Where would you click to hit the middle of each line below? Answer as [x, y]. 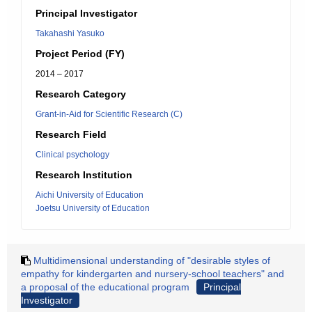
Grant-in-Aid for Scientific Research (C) [109, 114]
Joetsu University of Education [93, 208]
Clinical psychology [72, 155]
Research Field [71, 134]
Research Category [81, 94]
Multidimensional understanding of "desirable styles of [152, 260]
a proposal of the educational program [105, 287]
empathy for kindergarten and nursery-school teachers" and [153, 274]
